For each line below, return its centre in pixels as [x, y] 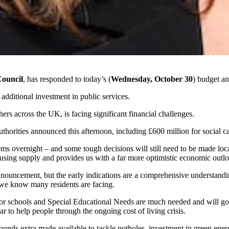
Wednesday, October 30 [152, 79]
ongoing [108, 211]
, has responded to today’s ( [67, 79]
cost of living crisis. [154, 211]
